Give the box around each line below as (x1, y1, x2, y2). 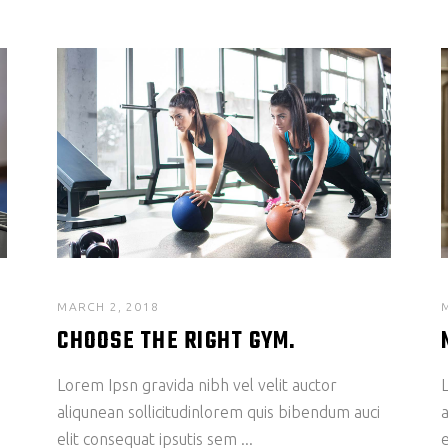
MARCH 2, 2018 (57, 300, 159, 314)
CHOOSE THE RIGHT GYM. (57, 324, 297, 361)
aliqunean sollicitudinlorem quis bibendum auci (57, 403, 381, 422)
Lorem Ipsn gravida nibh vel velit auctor (57, 376, 338, 395)
